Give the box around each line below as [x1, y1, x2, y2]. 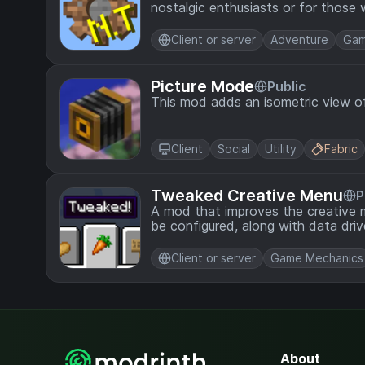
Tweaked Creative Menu [151, 186, 343, 205]
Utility [265, 142, 297, 156]
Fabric [324, 142, 358, 156]
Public [267, 78, 306, 95]
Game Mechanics [270, 251, 363, 265]
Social [218, 142, 250, 156]
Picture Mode [151, 77, 254, 96]
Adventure [270, 33, 328, 46]
